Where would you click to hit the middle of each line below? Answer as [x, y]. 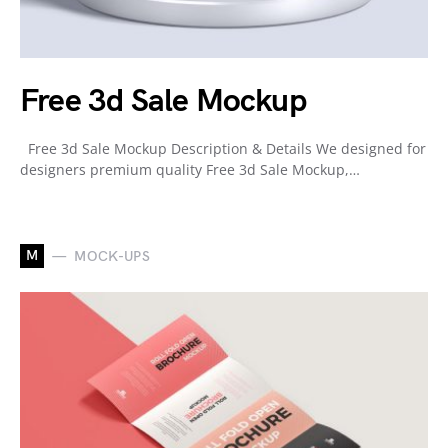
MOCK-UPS [112, 256]
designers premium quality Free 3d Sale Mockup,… [190, 169]
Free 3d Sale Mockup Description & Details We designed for [223, 148]
